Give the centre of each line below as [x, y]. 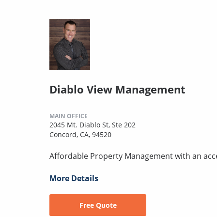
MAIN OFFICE [69, 116]
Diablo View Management [117, 89]
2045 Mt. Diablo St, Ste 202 [93, 124]
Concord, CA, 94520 [80, 134]
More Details [74, 178]
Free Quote [98, 205]
